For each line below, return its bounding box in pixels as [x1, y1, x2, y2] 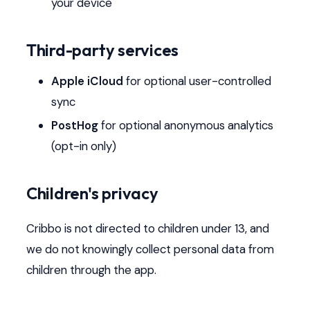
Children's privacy [26, 183, 158, 204]
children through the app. [26, 262, 156, 277]
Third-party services [26, 39, 179, 61]
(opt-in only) [51, 138, 116, 154]
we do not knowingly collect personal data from [26, 241, 274, 257]
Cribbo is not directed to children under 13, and [26, 220, 269, 236]
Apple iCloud [51, 73, 123, 89]
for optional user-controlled [122, 73, 271, 89]
